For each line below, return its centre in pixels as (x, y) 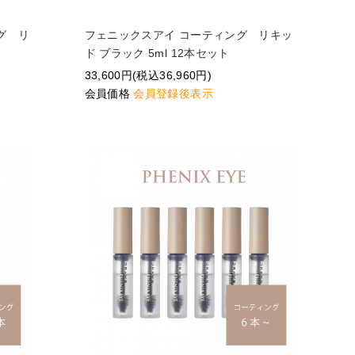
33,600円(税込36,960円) (148, 76)
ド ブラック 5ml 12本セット (157, 53)
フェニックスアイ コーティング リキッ (189, 35)
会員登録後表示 (173, 94)
